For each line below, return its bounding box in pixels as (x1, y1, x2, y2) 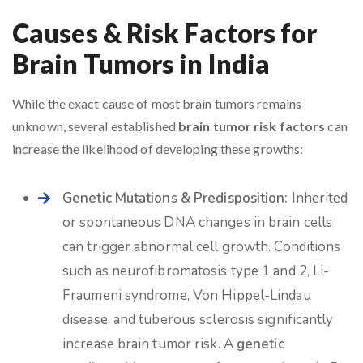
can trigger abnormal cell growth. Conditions (62, 237, 341, 256)
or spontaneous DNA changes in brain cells (62, 213, 333, 232)
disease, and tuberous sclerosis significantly (62, 310, 334, 329)
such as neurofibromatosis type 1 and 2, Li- (62, 262, 330, 280)
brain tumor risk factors (177, 118, 326, 134)
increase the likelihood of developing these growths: (12, 141, 304, 156)
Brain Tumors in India (12, 48, 271, 79)
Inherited (288, 189, 348, 207)
